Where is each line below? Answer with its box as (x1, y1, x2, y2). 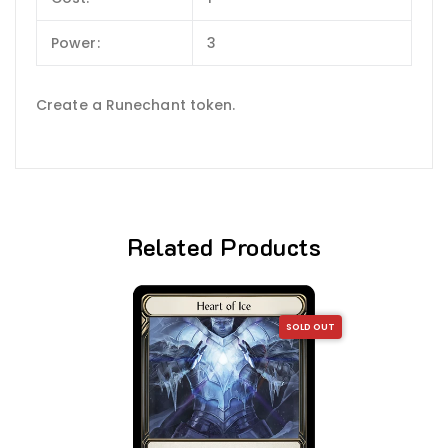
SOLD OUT (285, 321, 336, 334)
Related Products (127, 230, 321, 262)
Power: (51, 32, 100, 53)
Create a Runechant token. (36, 95, 236, 116)
